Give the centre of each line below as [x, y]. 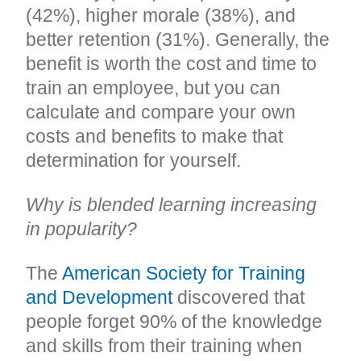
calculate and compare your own [161, 112]
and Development [100, 297]
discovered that [239, 297]
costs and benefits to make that [155, 136]
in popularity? [82, 228]
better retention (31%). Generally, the [178, 39]
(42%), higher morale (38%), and [161, 15]
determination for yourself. [134, 160]
